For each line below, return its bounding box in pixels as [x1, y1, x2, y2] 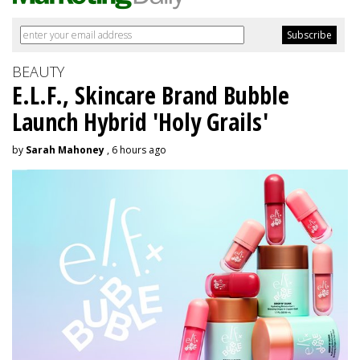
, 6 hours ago [104, 143, 166, 157]
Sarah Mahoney [26, 143, 104, 157]
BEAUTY [12, 62, 64, 82]
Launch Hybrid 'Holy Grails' [12, 105, 268, 139]
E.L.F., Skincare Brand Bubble [12, 79, 289, 112]
